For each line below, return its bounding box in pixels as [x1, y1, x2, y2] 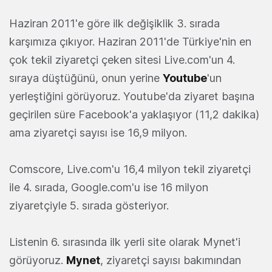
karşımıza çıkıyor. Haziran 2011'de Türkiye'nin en [9, 35, 251, 49]
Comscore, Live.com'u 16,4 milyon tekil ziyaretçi [9, 163, 251, 176]
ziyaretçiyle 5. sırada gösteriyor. [9, 199, 169, 212]
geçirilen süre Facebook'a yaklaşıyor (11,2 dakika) [9, 108, 259, 121]
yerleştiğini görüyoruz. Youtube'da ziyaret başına [9, 90, 254, 103]
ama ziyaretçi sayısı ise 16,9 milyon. [9, 126, 187, 140]
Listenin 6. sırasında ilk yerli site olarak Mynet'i [9, 236, 240, 249]
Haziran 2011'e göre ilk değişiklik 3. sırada [9, 17, 220, 30]
